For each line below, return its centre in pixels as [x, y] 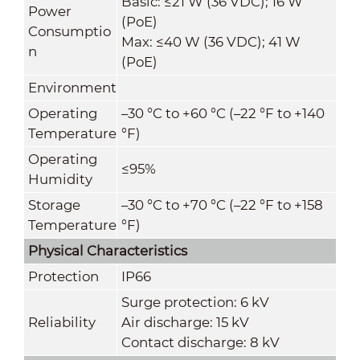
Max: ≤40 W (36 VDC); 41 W [211, 41]
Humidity [60, 179]
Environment [72, 87]
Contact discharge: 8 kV [200, 342]
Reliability [61, 322]
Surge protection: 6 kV [195, 302]
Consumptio [69, 31]
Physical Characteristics [107, 250]
